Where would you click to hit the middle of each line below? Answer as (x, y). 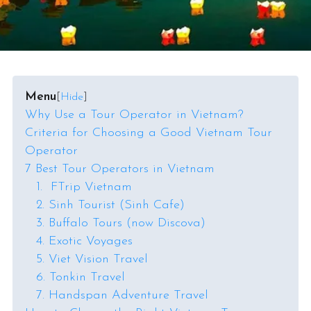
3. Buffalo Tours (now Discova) (121, 223)
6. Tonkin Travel (81, 277)
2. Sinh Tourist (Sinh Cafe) (110, 205)
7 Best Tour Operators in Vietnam (120, 169)
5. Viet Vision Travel (92, 259)
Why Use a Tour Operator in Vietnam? (134, 115)
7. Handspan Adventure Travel (122, 295)
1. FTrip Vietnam (84, 187)
